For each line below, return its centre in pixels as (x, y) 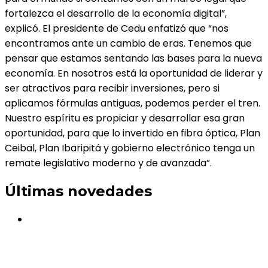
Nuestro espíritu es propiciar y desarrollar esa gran (125, 118)
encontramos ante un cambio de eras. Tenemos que (128, 43)
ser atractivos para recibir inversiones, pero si (112, 88)
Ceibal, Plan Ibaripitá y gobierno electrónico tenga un (130, 148)
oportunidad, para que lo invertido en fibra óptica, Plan (133, 133)
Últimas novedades (78, 191)
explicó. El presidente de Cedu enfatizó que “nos (117, 28)
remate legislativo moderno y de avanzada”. (108, 163)
